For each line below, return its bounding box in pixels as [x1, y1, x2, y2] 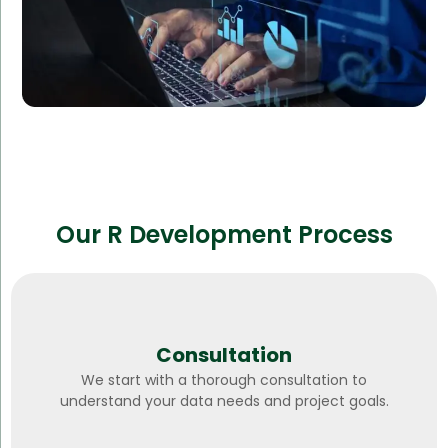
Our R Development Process [55, 217, 393, 251]
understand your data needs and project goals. [59, 390, 389, 411]
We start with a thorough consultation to [81, 369, 367, 390]
